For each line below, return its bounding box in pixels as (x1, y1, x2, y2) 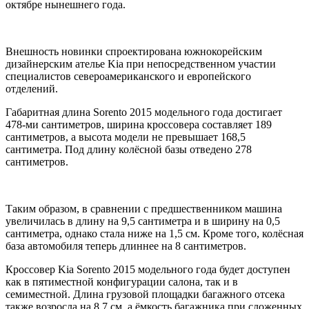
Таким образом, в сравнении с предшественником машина (6, 202, 282, 215)
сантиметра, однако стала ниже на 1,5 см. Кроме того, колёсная (6, 227, 303, 239)
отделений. (6, 82, 58, 94)
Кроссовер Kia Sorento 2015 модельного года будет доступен (6, 263, 290, 275)
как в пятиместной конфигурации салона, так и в (6, 275, 238, 288)
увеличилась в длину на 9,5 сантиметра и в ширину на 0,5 (6, 215, 280, 227)
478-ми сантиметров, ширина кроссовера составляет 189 (6, 118, 272, 130)
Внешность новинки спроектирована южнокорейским (6, 45, 262, 57)
